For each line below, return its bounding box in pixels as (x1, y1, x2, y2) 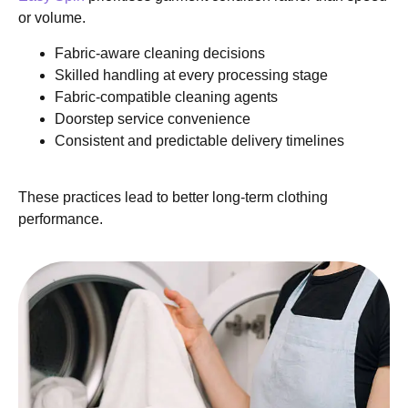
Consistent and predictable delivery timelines (55, 132, 344, 148)
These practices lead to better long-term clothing (18, 189, 328, 206)
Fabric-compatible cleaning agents (55, 88, 278, 105)
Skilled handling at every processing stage (55, 66, 328, 83)
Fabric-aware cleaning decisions (55, 45, 265, 61)
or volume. (18, 10, 86, 26)
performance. (18, 211, 103, 228)
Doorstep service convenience (55, 110, 250, 127)
